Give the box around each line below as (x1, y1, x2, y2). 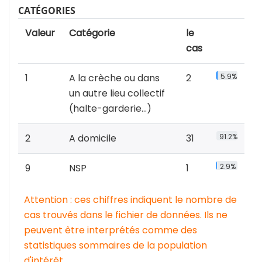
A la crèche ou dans (69, 71, 160, 85)
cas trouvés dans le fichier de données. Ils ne (24, 208, 227, 222)
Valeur (25, 26, 55, 40)
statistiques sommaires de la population (24, 239, 207, 253)
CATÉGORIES (18, 4, 75, 18)
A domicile (69, 132, 116, 146)
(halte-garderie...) (69, 102, 151, 116)
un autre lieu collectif (69, 87, 165, 101)
